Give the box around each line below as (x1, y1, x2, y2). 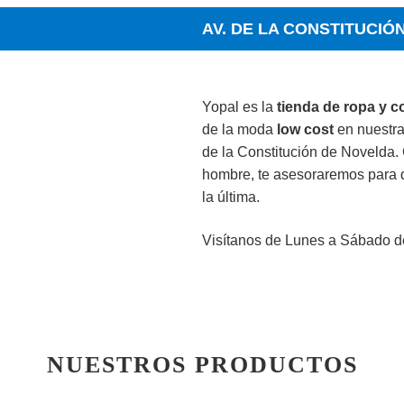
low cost (277, 122, 334, 138)
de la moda (202, 122, 277, 138)
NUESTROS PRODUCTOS (46, 352, 358, 379)
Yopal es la (202, 99, 277, 115)
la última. (202, 189, 260, 206)
